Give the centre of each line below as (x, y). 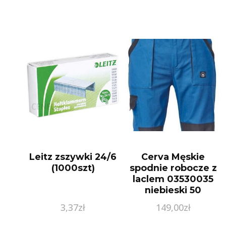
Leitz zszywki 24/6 (73, 156)
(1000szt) (73, 167)
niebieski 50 (173, 190)
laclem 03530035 (173, 179)
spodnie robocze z (173, 167)
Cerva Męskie (173, 156)
